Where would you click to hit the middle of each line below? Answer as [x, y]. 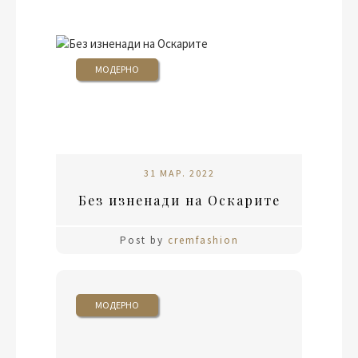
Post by [143, 240]
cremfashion [203, 240]
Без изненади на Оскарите [179, 200]
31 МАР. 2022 [179, 173]
